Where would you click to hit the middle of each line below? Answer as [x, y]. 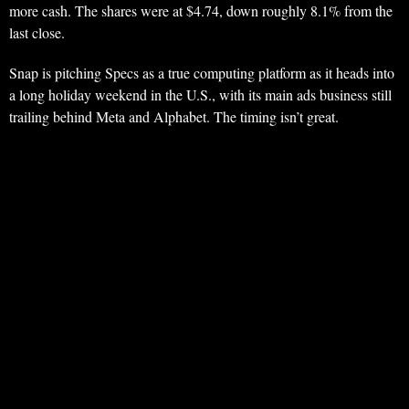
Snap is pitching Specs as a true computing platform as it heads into [202, 73]
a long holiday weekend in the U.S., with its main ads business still [200, 95]
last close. [37, 33]
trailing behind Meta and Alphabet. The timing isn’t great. [174, 117]
